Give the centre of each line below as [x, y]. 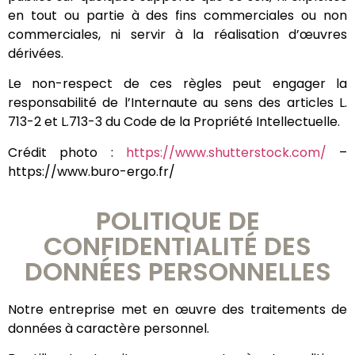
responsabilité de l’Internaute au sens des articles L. [177, 103]
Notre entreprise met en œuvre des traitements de [177, 310]
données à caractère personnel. [109, 329]
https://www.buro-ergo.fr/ [92, 171]
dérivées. [36, 53]
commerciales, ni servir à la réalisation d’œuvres [177, 34]
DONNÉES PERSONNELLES [177, 272]
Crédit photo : [67, 152]
